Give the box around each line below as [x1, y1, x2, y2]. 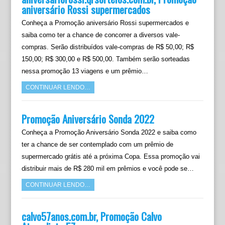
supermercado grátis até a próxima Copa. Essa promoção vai [21, 153, 200, 160]
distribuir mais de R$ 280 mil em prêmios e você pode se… [21, 165, 194, 172]
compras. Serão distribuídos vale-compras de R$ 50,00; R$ [21, 43, 194, 51]
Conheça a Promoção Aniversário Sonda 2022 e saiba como [21, 129, 196, 136]
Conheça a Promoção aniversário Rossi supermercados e [21, 19, 189, 27]
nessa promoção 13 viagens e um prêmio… [21, 67, 148, 75]
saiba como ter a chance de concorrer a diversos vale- [21, 31, 180, 39]
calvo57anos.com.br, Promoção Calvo [21, 208, 162, 224]
